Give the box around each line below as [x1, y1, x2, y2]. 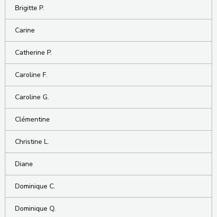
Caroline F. [15, 70, 47, 80]
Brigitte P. [15, 3, 44, 13]
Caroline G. [15, 93, 49, 102]
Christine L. [15, 137, 49, 147]
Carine [15, 26, 35, 35]
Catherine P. [15, 48, 52, 58]
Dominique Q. [15, 204, 56, 214]
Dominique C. [15, 182, 55, 191]
